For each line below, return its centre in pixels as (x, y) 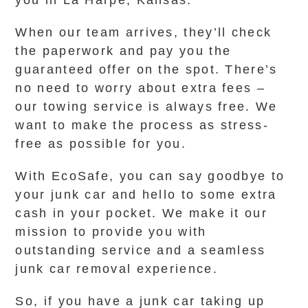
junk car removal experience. (117, 269)
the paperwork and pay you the (123, 51)
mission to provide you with (111, 232)
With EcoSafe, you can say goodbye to (150, 176)
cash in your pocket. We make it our (141, 213)
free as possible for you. (101, 144)
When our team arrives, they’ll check (144, 32)
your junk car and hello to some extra (146, 195)
